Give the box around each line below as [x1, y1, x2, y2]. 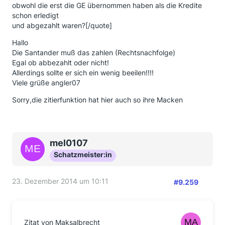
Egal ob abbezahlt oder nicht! [12, 58, 109, 67]
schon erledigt [12, 11, 59, 20]
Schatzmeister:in [54, 150, 112, 159]
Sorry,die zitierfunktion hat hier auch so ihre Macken [12, 95, 183, 104]
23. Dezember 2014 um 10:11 [12, 177, 108, 185]
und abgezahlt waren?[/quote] [12, 21, 112, 30]
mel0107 [50, 138, 88, 148]
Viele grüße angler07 [12, 78, 80, 87]
